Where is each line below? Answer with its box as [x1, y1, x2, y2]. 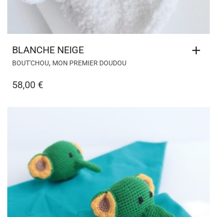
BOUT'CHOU [12, 59, 49, 67]
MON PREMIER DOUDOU [52, 59, 126, 67]
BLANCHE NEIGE [12, 44, 84, 56]
